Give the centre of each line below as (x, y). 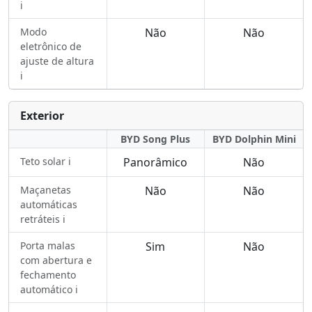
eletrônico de (51, 46)
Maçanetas (46, 190)
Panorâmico (156, 162)
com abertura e (56, 260)
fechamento (48, 275)
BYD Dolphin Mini (254, 139)
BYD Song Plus (156, 139)
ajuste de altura (57, 61)
